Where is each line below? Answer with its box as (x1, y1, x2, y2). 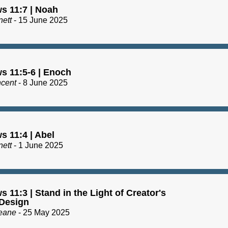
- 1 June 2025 (12, 140, 63, 150)
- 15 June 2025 (12, 15, 68, 24)
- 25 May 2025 (16, 208, 70, 217)
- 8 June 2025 (16, 78, 68, 87)
